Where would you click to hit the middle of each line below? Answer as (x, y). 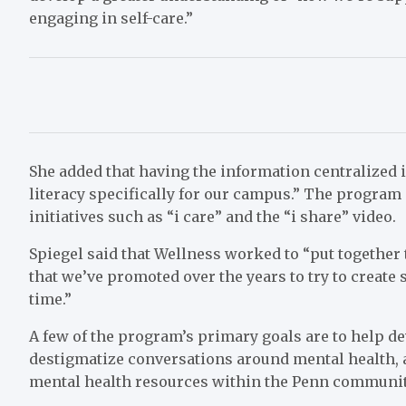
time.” (52, 300)
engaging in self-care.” (111, 19)
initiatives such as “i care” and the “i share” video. (214, 217)
